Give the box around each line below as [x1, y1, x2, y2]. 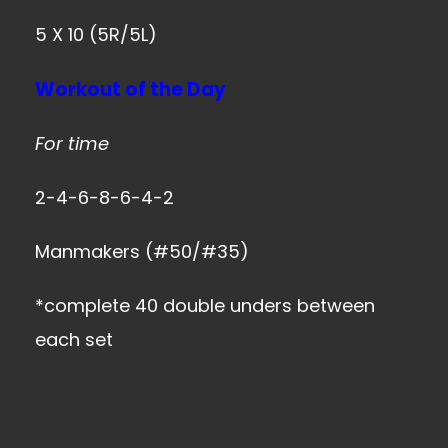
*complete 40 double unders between [35, 293, 375, 318]
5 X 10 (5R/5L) [35, 22, 157, 47]
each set [35, 327, 113, 352]
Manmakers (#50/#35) [35, 239, 249, 264]
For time [35, 131, 109, 156]
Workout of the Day [35, 76, 226, 103]
